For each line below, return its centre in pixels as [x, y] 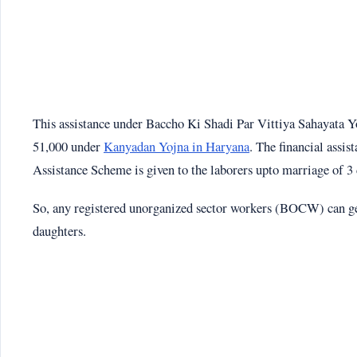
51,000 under [68, 147]
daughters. [59, 231]
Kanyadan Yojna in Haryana [177, 147]
